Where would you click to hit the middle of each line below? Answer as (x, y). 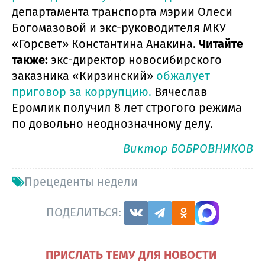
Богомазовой (49, 28)
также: (31, 59)
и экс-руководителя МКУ (158, 28)
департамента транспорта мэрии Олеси (122, 12)
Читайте (221, 43)
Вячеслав (179, 91)
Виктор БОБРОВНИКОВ (188, 148)
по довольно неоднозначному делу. (112, 123)
